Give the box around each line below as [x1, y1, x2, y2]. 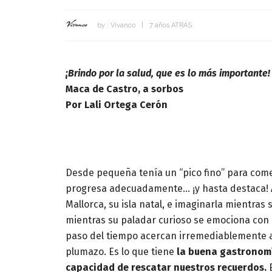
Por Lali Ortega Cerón [66, 98, 168, 110]
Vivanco [110, 21, 135, 29]
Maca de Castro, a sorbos [66, 83, 183, 95]
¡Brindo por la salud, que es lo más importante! [66, 67, 270, 79]
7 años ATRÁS [149, 21, 192, 29]
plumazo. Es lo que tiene [66, 245, 177, 257]
